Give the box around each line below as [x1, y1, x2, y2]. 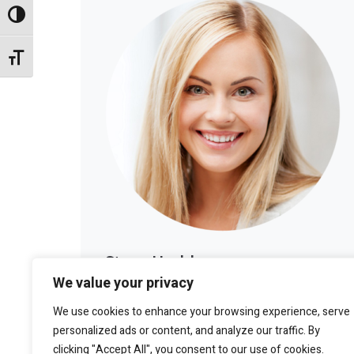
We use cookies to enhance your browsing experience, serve [53, 303, 350, 320]
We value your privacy [53, 273, 194, 294]
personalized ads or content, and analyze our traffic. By [53, 322, 320, 339]
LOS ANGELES [104, 276, 178, 293]
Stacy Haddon [104, 248, 216, 274]
